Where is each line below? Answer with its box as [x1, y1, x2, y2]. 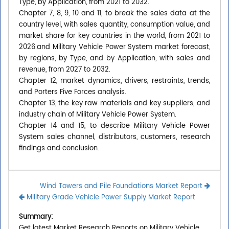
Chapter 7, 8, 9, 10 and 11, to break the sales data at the [19, 8, 210, 19]
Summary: [19, 212, 53, 223]
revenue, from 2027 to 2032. [19, 64, 110, 76]
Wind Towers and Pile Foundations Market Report [40, 181, 204, 192]
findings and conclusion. [19, 143, 99, 154]
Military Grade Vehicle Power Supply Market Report [25, 192, 195, 203]
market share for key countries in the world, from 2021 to [19, 31, 210, 42]
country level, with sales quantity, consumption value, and [19, 19, 210, 31]
